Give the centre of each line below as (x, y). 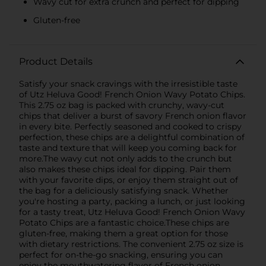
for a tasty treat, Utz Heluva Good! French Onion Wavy (132, 212)
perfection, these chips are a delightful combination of (132, 137)
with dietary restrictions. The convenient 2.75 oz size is (131, 244)
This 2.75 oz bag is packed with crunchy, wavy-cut (122, 105)
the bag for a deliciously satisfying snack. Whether (124, 190)
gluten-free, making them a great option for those (123, 233)
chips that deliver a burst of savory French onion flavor (133, 115)
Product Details (56, 61)
